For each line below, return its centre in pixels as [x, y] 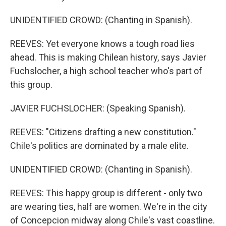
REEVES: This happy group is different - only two [106, 193]
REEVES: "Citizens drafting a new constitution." [103, 132]
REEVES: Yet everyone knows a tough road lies [102, 44]
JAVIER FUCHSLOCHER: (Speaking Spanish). [98, 108]
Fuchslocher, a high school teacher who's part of [106, 71]
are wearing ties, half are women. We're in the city [109, 207]
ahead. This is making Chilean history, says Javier [108, 57]
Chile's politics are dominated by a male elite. [99, 146]
